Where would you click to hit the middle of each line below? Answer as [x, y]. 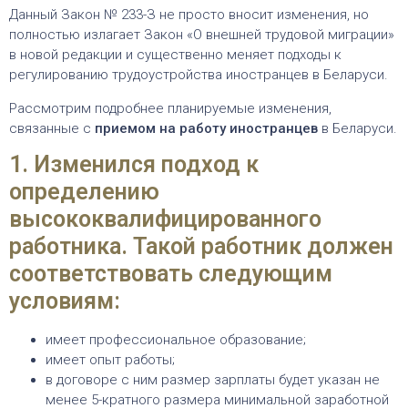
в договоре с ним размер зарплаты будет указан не [213, 380]
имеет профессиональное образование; [176, 340]
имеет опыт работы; [110, 360]
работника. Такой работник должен [201, 247]
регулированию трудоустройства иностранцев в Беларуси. [200, 75]
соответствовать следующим [171, 274]
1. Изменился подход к [134, 165]
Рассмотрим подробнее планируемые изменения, [170, 108]
